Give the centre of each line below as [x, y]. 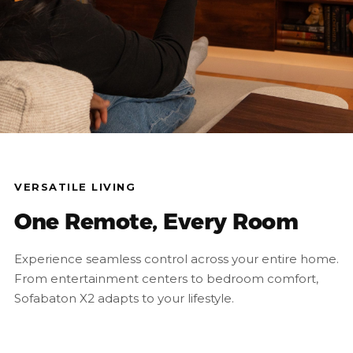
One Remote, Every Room [156, 221]
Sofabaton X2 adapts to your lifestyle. [124, 299]
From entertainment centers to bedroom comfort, [166, 279]
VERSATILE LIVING [75, 186]
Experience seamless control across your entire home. [176, 259]
